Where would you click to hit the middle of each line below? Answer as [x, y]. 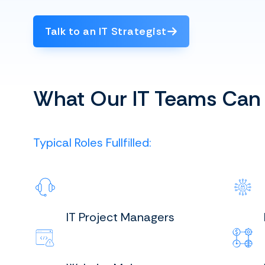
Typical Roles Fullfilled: [92, 143]
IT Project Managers [120, 217]
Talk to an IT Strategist [106, 31]
